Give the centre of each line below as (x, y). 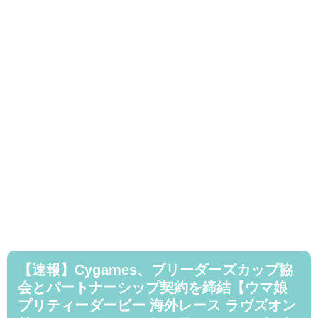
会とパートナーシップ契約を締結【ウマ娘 (153, 288)
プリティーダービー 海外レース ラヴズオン (157, 306)
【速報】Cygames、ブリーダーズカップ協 (155, 270)
